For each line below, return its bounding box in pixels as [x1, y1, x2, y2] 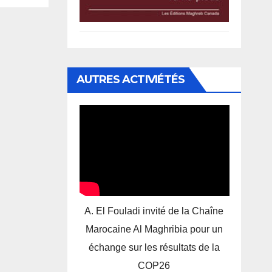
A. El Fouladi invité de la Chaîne [84, 206, 224, 217]
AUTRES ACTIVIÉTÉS [76, 73, 185, 87]
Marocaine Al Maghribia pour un [85, 224, 223, 235]
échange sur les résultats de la [88, 242, 220, 253]
